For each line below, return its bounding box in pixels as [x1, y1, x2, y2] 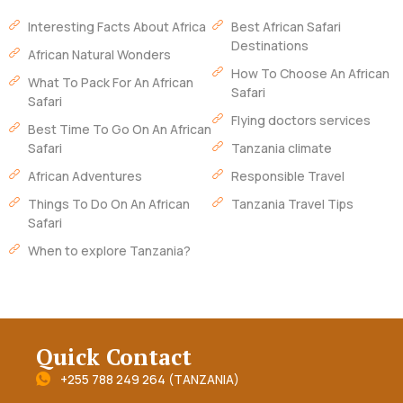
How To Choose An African [231, 65, 390, 83]
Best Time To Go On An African [28, 121, 212, 139]
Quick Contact [36, 342, 192, 372]
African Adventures [28, 167, 143, 185]
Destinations [231, 37, 309, 55]
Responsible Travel [231, 167, 345, 185]
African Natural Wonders [28, 46, 172, 64]
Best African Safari [231, 18, 342, 36]
